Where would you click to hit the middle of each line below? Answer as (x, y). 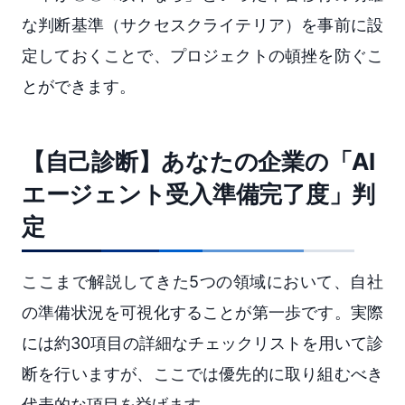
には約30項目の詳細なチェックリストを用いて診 (202, 344)
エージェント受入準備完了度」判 (199, 194)
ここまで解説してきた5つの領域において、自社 (202, 282)
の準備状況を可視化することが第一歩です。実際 (202, 313)
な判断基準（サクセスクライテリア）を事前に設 (202, 25)
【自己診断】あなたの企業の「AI (198, 162)
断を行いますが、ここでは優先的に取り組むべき (202, 374)
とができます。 (79, 87)
